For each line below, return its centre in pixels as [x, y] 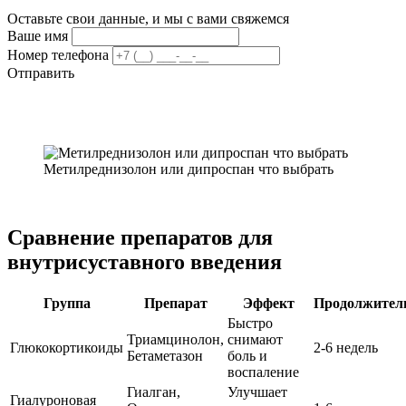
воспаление [263, 372]
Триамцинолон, [175, 340]
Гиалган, [154, 392]
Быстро [250, 324]
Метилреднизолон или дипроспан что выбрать [188, 169]
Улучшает [257, 392]
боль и [247, 356]
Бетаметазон [165, 356]
